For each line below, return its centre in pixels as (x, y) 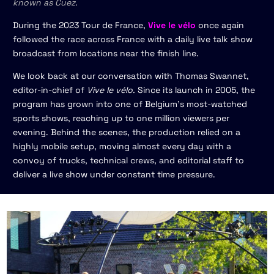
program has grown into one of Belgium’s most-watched (130, 104)
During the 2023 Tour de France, (81, 25)
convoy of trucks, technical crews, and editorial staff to (129, 160)
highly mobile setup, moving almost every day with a (122, 146)
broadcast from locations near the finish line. (106, 53)
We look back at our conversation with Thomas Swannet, (131, 76)
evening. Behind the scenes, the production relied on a (127, 132)
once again (220, 25)
